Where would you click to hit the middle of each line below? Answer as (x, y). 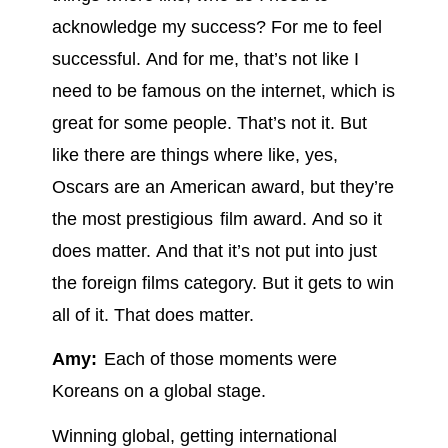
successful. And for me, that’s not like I (205, 58)
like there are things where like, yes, (194, 154)
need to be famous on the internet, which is (223, 90)
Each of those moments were (219, 359)
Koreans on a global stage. (158, 391)
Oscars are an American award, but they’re (222, 186)
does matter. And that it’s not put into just (214, 250)
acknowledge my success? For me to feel (216, 26)
